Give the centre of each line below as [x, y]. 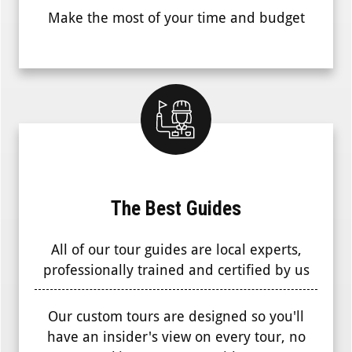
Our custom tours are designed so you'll [176, 317]
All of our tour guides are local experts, [176, 250]
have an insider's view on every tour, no [176, 337]
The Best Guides [176, 209]
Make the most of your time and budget [176, 18]
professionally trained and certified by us [176, 270]
